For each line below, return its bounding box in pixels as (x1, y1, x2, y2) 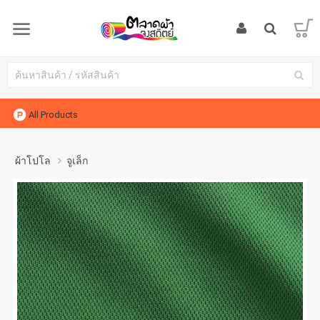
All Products (29, 109, 79, 120)
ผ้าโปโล (15, 155, 51, 166)
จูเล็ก (66, 155, 89, 166)
